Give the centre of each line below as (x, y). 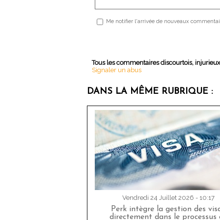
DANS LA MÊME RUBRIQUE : (150, 92)
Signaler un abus (117, 70)
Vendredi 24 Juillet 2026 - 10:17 (168, 198)
